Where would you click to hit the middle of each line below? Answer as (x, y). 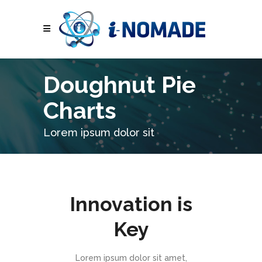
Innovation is (131, 204)
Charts (80, 110)
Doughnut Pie (120, 85)
